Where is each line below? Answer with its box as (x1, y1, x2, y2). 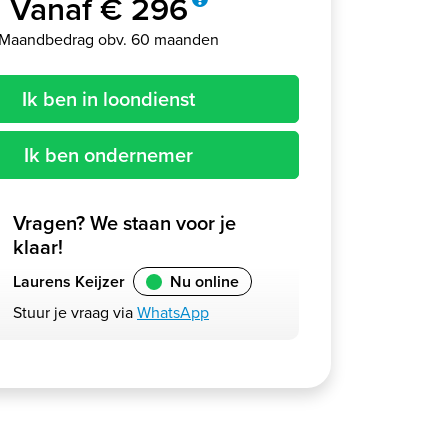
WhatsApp (137, 301, 209, 324)
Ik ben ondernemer (24, 140, 193, 170)
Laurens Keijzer (13, 269, 125, 293)
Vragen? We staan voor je (13, 208, 236, 238)
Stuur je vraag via (13, 301, 137, 324)
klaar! (13, 232, 63, 262)
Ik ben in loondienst (22, 84, 195, 114)
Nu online (170, 269, 239, 293)
